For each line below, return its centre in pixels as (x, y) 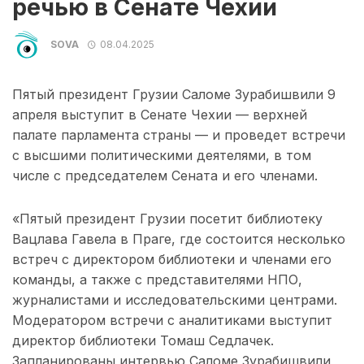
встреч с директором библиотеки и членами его (172, 260)
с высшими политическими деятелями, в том (162, 156)
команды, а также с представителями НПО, (157, 280)
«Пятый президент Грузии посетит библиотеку (167, 219)
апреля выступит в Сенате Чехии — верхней (160, 115)
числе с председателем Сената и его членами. (165, 176)
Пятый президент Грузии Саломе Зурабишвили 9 (174, 95)
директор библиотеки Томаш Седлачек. (143, 341)
